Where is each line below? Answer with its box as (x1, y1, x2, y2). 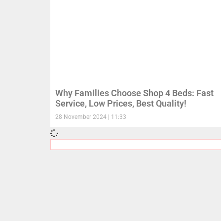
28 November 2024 (55, 113, 108, 121)
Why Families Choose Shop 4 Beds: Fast (55, 88, 214, 99)
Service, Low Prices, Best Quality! (55, 98, 186, 109)
